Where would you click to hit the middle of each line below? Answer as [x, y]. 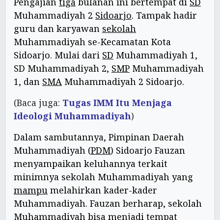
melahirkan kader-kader [102, 190]
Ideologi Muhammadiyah [72, 116]
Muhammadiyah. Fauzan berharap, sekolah [108, 204]
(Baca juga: [38, 103]
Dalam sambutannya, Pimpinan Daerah [99, 137]
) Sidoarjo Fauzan [148, 151]
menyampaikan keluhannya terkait [91, 164]
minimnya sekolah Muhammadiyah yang [103, 177]
